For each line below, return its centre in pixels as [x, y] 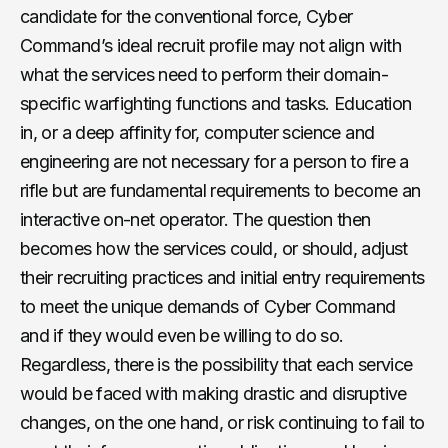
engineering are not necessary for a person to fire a [214, 161]
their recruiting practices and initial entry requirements [222, 277]
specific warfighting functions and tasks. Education [216, 103]
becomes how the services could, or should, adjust [214, 248]
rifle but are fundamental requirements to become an [220, 190]
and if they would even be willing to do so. [182, 335]
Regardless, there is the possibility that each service [216, 364]
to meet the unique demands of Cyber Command [208, 306]
